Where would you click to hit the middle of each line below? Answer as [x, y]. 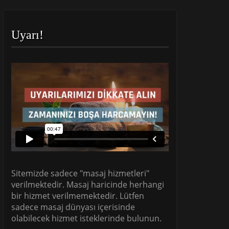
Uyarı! [27, 35]
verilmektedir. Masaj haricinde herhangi [88, 185]
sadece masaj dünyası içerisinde [73, 207]
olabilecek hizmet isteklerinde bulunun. [86, 219]
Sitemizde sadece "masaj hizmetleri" [80, 174]
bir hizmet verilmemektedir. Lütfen [78, 196]
